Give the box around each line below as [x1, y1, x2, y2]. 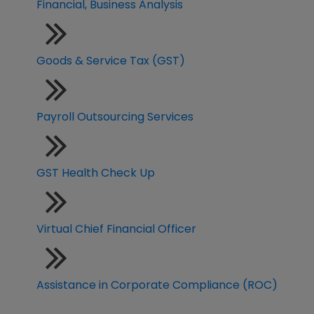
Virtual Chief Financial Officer [36, 221, 196, 238]
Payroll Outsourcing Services [36, 109, 193, 125]
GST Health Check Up [36, 165, 155, 182]
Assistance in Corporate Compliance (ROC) [36, 277, 278, 294]
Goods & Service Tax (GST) [36, 53, 185, 69]
